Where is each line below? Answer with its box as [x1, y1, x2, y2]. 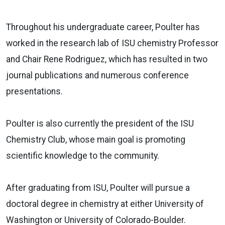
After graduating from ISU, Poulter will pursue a [6, 182, 190, 193]
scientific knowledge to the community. [6, 150, 159, 161]
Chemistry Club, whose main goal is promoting [6, 134, 185, 145]
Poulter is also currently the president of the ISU [6, 118, 194, 129]
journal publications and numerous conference [6, 70, 189, 80]
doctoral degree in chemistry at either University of [6, 198, 204, 209]
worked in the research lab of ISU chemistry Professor [6, 38, 218, 48]
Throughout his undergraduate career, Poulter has [6, 22, 200, 32]
